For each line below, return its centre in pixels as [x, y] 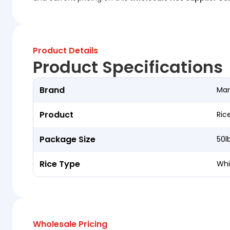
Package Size [68, 140]
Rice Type [60, 164]
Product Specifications [128, 67]
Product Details [65, 51]
